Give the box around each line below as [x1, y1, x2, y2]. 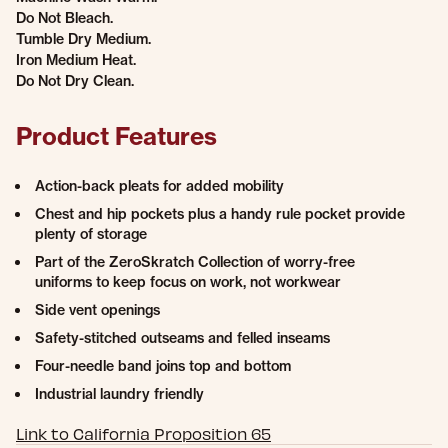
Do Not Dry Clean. [16, 72, 134, 90]
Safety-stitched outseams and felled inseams [35, 329, 330, 347]
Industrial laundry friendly [35, 385, 204, 403]
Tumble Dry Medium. [16, 30, 151, 48]
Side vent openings [35, 301, 160, 319]
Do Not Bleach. [16, 9, 113, 27]
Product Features [16, 121, 217, 151]
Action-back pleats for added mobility [35, 177, 284, 195]
